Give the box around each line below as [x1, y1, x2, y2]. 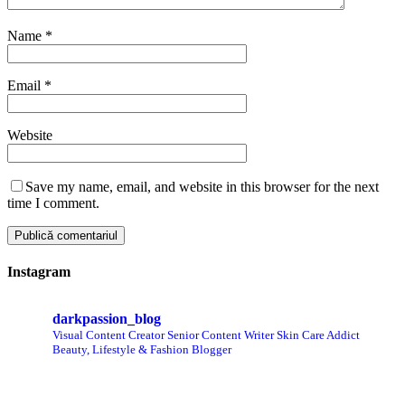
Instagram [7, 263, 71, 279]
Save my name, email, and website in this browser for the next [25, 178, 379, 194]
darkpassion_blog [52, 311, 161, 327]
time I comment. [7, 194, 99, 211]
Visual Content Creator [52, 328, 167, 343]
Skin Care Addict [274, 328, 360, 343]
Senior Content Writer [167, 328, 274, 343]
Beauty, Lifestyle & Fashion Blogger [52, 343, 231, 357]
